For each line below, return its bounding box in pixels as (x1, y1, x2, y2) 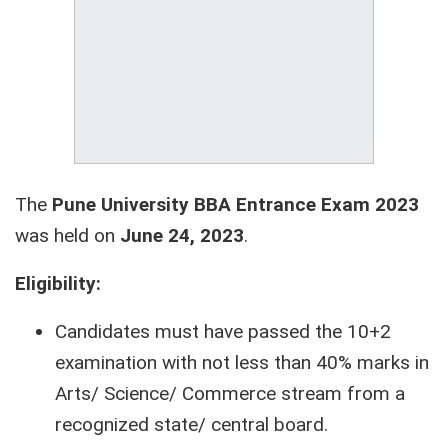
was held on (15, 223, 120, 247)
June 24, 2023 (120, 223, 244, 247)
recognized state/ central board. (55, 412, 328, 436)
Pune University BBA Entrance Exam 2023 (52, 192, 419, 216)
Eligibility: (15, 271, 101, 295)
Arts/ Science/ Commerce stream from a (55, 381, 405, 405)
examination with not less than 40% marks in (55, 350, 429, 374)
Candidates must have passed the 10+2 (55, 319, 391, 343)
